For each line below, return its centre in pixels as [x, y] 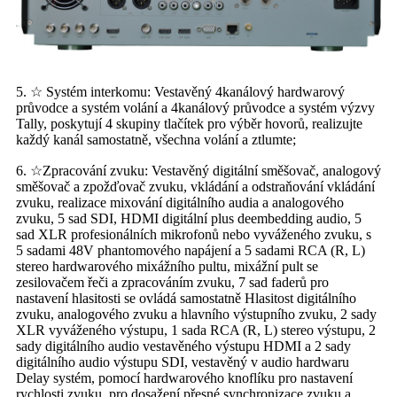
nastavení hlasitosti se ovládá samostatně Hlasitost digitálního [186, 299]
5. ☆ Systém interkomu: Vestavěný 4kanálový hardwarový [180, 92]
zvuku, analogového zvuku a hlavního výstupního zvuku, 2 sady [196, 315]
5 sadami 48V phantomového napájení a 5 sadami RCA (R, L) [191, 251]
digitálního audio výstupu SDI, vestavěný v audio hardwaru [183, 362]
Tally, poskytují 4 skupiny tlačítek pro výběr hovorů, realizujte [189, 124]
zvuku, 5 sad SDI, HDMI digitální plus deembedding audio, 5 [189, 219]
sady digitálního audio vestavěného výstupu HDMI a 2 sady [183, 346]
